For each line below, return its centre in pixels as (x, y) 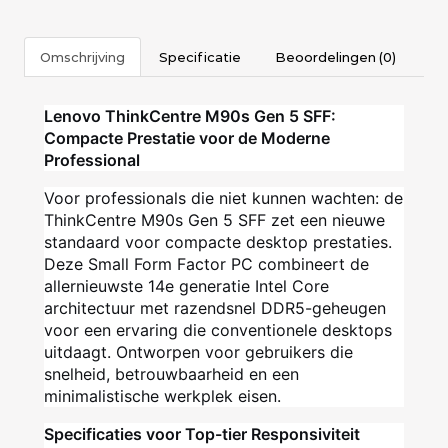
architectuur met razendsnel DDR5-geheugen (215, 308)
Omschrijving (82, 57)
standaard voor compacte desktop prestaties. (218, 242)
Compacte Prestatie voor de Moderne (187, 138)
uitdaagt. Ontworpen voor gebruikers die (198, 352)
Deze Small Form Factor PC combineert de (206, 264)
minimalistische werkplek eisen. (162, 396)
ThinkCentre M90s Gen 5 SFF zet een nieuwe (214, 220)
